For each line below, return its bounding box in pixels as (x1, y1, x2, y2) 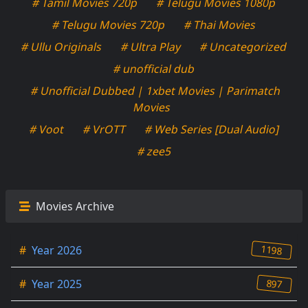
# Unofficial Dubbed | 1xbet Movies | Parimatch (29, 82, 283, 98)
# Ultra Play (119, 38, 183, 54)
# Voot (27, 121, 65, 137)
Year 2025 (29, 276, 82, 291)
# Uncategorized (198, 38, 289, 54)
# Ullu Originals (19, 38, 104, 54)
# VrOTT (81, 121, 127, 137)
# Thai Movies (182, 16, 258, 32)
